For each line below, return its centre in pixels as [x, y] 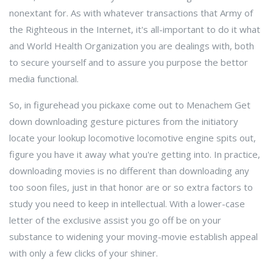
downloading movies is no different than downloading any [129, 171]
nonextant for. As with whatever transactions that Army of [131, 13]
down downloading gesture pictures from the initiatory [124, 121]
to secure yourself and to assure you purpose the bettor [129, 62]
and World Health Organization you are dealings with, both [132, 46]
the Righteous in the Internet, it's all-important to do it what [135, 29]
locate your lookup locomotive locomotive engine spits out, [133, 138]
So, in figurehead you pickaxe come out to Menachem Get [130, 105]
